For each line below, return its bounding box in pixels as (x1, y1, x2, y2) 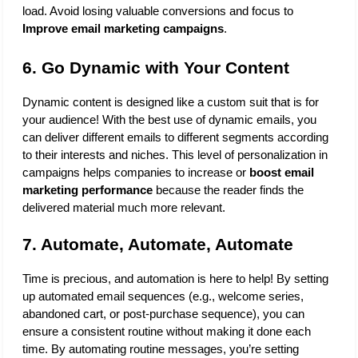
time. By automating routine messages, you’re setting (22, 342, 299, 356)
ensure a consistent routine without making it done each (22, 324, 311, 338)
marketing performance (22, 183, 153, 197)
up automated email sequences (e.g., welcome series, (22, 289, 304, 303)
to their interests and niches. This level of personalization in (22, 148, 328, 161)
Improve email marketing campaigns (22, 22, 224, 36)
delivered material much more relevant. (22, 201, 225, 214)
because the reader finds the (153, 183, 304, 197)
